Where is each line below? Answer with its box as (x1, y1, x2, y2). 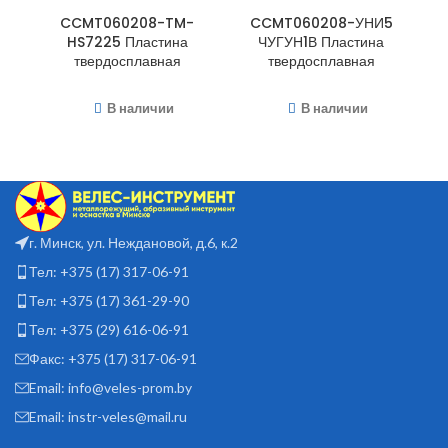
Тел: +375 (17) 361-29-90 (29, 291, 189, 309)
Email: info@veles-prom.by (29, 378, 192, 396)
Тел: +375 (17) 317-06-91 (29, 262, 189, 280)
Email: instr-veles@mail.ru (29, 407, 187, 425)
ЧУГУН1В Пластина (258, 32, 384, 53)
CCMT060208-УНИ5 (249, 13, 393, 34)
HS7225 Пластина (66, 32, 188, 53)
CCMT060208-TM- (60, 13, 194, 34)
